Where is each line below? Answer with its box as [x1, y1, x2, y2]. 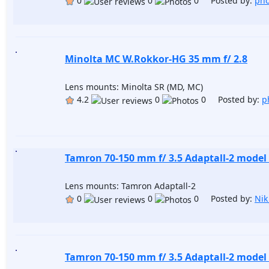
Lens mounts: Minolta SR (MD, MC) [65, 81, 203, 92]
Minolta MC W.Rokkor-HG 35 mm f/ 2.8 [65, 52, 247, 65]
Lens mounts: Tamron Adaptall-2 [65, 180, 196, 192]
